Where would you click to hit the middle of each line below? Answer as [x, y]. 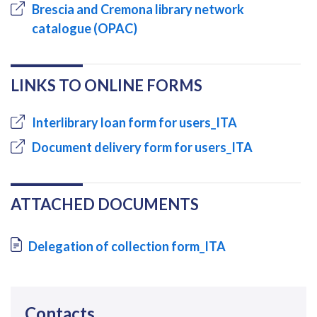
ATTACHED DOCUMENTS [105, 204]
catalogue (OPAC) [85, 28]
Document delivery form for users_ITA [142, 147]
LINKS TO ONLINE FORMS [106, 85]
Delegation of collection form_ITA [127, 246]
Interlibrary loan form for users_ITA [134, 122]
